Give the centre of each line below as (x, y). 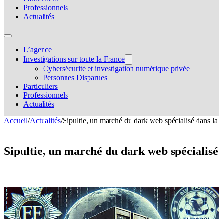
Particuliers (41, 86)
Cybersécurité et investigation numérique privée (116, 69)
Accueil (16, 120)
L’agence (38, 50)
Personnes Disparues (75, 77)
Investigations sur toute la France (74, 59)
